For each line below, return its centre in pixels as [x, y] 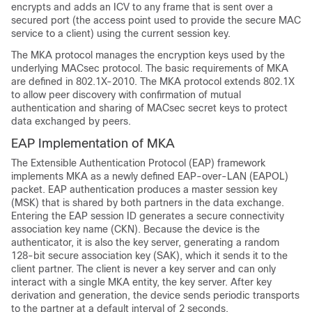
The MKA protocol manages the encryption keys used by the [148, 55]
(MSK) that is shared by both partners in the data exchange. [148, 203]
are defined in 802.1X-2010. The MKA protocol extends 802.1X [153, 81]
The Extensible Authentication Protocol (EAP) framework [138, 163]
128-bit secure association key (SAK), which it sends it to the [149, 256]
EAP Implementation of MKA [93, 143]
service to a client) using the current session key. [121, 33]
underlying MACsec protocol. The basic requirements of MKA [150, 68]
